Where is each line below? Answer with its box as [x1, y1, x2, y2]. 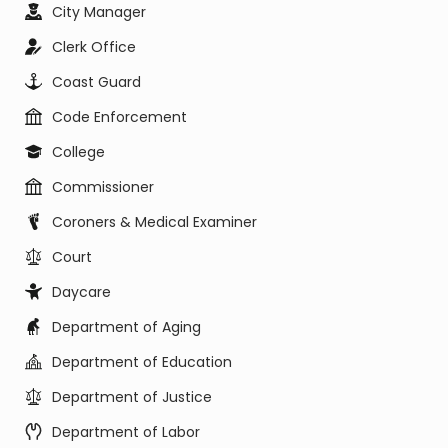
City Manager [52, 2, 146, 22]
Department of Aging [52, 317, 201, 337]
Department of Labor [52, 422, 200, 442]
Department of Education [52, 352, 232, 372]
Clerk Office [52, 37, 136, 57]
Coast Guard [52, 72, 141, 92]
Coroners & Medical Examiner [52, 212, 257, 232]
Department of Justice [52, 387, 212, 407]
